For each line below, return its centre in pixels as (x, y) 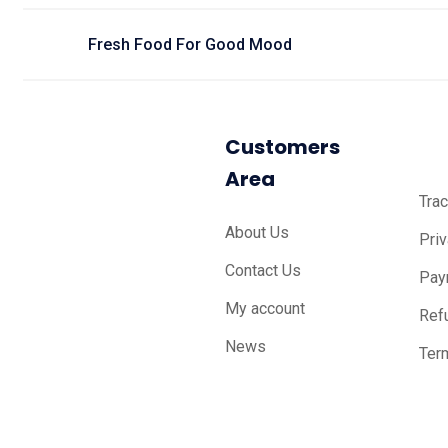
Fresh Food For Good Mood (190, 44)
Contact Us (263, 270)
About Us (257, 232)
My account (265, 308)
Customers (283, 147)
